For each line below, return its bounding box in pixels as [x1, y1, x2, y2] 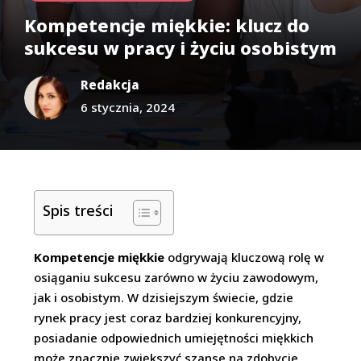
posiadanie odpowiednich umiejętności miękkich [34, 330, 314, 346]
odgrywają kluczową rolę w [164, 249, 325, 265]
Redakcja [81, 77, 139, 93]
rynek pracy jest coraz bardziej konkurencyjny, [34, 309, 302, 326]
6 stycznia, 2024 [81, 99, 175, 115]
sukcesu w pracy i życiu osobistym [24, 35, 337, 60]
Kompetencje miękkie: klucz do [24, 13, 309, 37]
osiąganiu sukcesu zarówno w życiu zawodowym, [34, 269, 319, 285]
